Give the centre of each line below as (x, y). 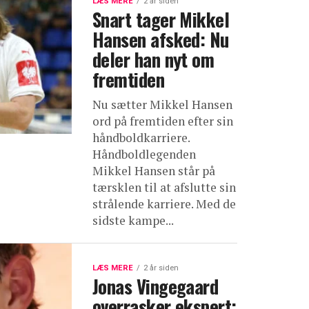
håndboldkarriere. (141, 138)
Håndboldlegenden (144, 154)
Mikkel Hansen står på (154, 171)
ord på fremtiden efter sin (163, 121)
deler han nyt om (153, 59)
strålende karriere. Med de (164, 204)
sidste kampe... (133, 220)
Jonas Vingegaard (156, 286)
